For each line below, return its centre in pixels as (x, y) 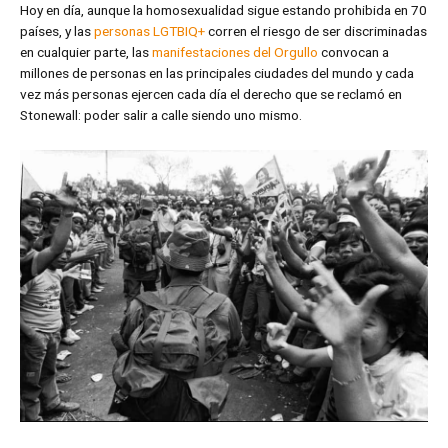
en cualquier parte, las (86, 52)
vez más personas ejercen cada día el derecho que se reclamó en (211, 94)
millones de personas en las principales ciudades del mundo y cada (217, 73)
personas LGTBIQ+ (149, 31)
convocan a (353, 52)
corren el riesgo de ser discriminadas (316, 31)
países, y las (57, 31)
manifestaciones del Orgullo (235, 52)
